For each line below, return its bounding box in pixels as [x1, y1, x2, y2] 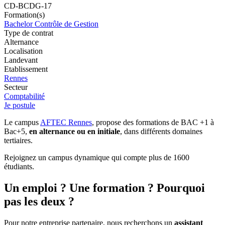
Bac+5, [4, 127, 29, 136]
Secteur [4, 83, 28, 92]
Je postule [4, 101, 35, 110]
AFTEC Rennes [40, 118, 92, 127]
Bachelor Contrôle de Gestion [4, 20, 98, 29]
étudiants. [4, 162, 36, 171]
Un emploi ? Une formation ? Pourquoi [4, 181, 205, 195]
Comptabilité [4, 92, 45, 101]
